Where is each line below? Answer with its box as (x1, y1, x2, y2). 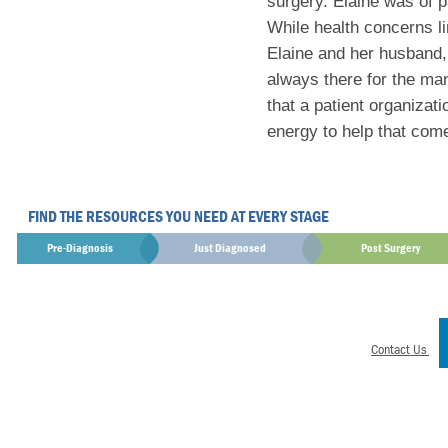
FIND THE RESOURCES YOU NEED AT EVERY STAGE (28, 206, 329, 226)
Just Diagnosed (194, 240, 266, 255)
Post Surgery (360, 240, 420, 255)
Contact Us (371, 340, 429, 358)
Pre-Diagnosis (47, 240, 113, 255)
